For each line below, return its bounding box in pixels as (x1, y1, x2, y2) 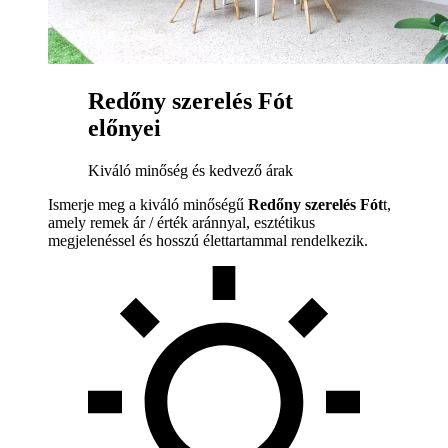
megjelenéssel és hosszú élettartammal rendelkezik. (48, 232, 368, 250)
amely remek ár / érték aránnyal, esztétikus (48, 214, 315, 232)
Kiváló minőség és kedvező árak (88, 162, 293, 180)
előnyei (88, 115, 161, 142)
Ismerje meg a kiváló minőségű (48, 196, 248, 214)
